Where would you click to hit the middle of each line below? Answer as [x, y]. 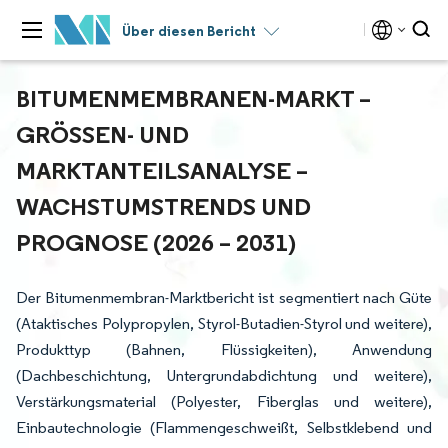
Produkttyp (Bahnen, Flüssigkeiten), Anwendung [224, 349]
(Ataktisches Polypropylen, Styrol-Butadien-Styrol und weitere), [224, 323]
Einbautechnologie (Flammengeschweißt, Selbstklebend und [224, 427]
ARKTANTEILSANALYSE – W [162, 170]
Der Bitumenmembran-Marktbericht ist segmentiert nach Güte [224, 297]
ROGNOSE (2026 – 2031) [152, 242]
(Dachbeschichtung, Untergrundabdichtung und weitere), [224, 375]
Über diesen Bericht [189, 31]
